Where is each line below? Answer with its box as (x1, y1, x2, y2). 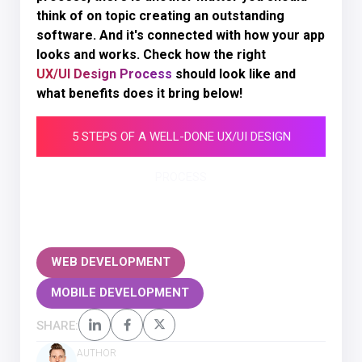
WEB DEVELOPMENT (51, 255, 170, 270)
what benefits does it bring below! (36, 85, 242, 101)
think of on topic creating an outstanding (36, 7, 284, 23)
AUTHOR (77, 347, 116, 359)
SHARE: (36, 318, 78, 333)
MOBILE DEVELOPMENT (51, 285, 189, 301)
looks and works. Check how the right (36, 46, 266, 62)
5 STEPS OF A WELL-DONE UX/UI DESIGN (71, 128, 291, 144)
